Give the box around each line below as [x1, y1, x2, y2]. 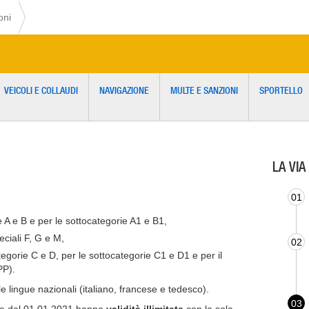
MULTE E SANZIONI [170, 84, 238, 97]
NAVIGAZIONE [99, 84, 149, 97]
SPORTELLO [259, 84, 303, 97]
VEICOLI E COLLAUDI [4, 84, 78, 97]
